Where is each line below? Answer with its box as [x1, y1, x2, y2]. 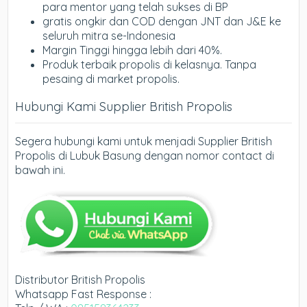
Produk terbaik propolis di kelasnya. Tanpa [42, 57, 257, 71]
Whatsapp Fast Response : [15, 286, 152, 301]
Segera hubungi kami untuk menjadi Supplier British [15, 134, 273, 148]
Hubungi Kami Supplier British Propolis [15, 98, 233, 114]
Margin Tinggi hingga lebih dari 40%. [42, 42, 223, 57]
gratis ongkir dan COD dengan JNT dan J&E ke [42, 14, 282, 28]
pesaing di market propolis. [42, 71, 180, 86]
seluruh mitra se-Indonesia [42, 28, 176, 42]
